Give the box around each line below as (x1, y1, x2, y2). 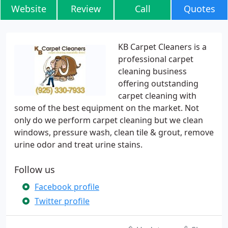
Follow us (14, 163, 55, 176)
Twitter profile (35, 195, 90, 207)
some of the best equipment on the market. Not (14, 102, 199, 113)
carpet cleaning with (118, 90, 196, 101)
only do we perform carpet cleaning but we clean (14, 115, 203, 126)
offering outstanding (118, 78, 198, 89)
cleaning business (118, 66, 187, 77)
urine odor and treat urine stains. (14, 139, 142, 150)
